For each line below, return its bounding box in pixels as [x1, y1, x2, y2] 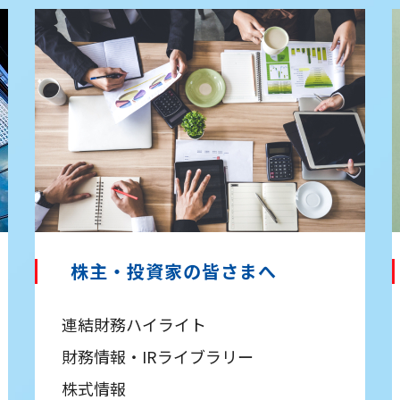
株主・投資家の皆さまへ [71, 257, 277, 284]
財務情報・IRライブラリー [62, 344, 254, 368]
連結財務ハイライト [62, 312, 206, 336]
